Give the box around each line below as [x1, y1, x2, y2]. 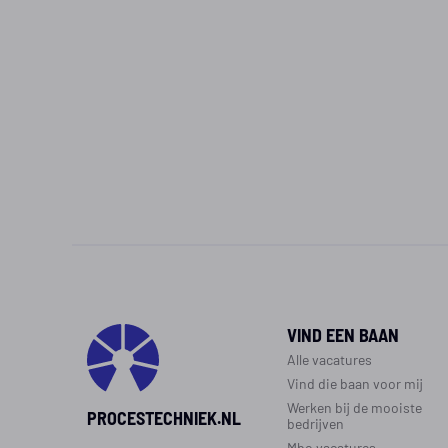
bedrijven [287, 414, 344, 432]
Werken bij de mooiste [287, 398, 422, 416]
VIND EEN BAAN [287, 322, 399, 346]
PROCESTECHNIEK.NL [87, 405, 241, 429]
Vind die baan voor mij [287, 374, 423, 392]
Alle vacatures [287, 350, 372, 368]
